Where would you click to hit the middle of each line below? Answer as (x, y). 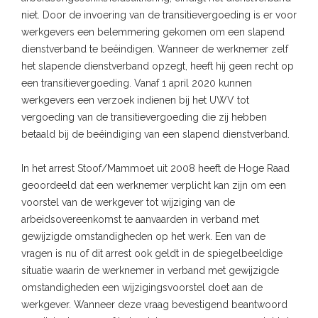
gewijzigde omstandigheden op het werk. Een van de (143, 236)
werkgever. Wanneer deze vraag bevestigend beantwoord (154, 304)
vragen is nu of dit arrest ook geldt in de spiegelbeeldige (152, 253)
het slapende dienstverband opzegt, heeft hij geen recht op (158, 66)
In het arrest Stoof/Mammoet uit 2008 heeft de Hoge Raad (155, 168)
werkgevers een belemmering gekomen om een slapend (153, 32)
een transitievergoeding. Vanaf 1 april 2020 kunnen (137, 83)
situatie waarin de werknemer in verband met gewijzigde (150, 270)
